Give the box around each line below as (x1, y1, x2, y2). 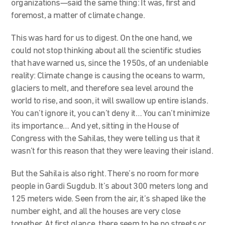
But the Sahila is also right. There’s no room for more (11, 169, 199, 179)
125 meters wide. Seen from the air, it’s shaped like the (11, 194, 206, 204)
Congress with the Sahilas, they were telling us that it (11, 134, 200, 144)
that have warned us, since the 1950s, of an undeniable (11, 58, 208, 68)
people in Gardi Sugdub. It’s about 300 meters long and (11, 181, 208, 191)
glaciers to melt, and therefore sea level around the (11, 83, 193, 93)
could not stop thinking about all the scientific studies (11, 46, 201, 56)
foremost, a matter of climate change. (11, 11, 145, 21)
